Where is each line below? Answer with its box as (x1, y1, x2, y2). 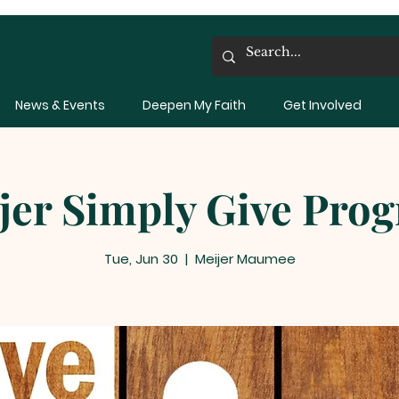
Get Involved (283, 95, 362, 114)
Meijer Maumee (194, 249, 296, 269)
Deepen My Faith (142, 95, 246, 114)
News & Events (14, 95, 105, 114)
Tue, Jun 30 (103, 249, 178, 269)
